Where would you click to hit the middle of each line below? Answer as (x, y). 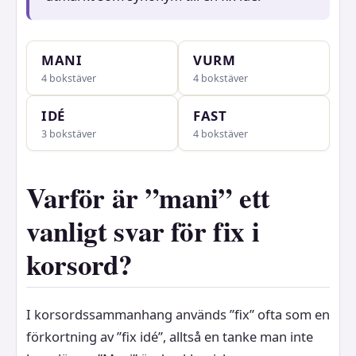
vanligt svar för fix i (143, 230)
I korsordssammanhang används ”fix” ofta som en (178, 314)
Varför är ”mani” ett (148, 197)
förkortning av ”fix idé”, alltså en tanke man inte (170, 336)
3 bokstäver (68, 133)
